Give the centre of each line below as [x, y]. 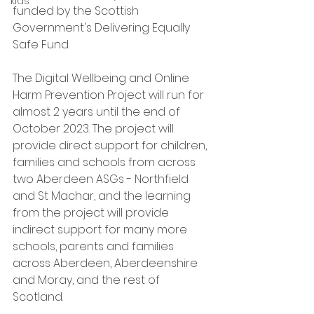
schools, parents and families [95, 246]
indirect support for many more [101, 230]
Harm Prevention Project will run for [110, 95]
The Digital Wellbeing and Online [102, 78]
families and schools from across [105, 162]
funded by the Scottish [77, 11]
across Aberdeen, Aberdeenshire [107, 263]
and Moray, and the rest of [88, 280]
